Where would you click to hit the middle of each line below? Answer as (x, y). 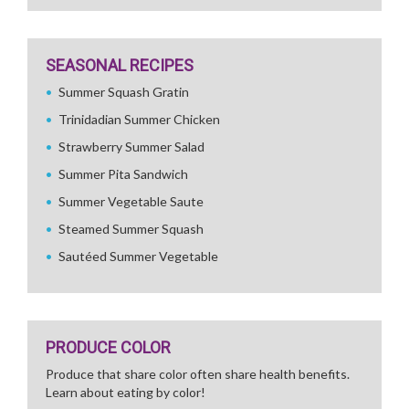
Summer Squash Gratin (124, 92)
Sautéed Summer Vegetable (138, 256)
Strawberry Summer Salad (131, 147)
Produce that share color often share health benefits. (198, 374)
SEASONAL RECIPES (120, 65)
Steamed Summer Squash (131, 229)
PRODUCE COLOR (108, 347)
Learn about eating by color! (126, 392)
